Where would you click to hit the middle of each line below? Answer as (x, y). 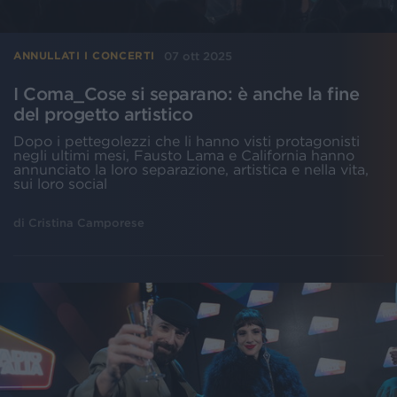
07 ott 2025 (198, 56)
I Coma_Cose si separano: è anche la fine (186, 93)
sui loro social (62, 183)
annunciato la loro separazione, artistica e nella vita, (191, 169)
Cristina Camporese (86, 222)
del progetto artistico (103, 114)
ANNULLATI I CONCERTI (84, 56)
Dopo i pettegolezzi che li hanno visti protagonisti (187, 140)
